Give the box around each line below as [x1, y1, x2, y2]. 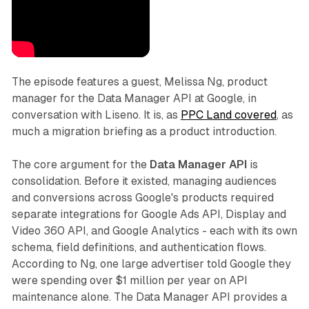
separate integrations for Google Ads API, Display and [11, 208, 286, 221]
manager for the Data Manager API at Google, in [11, 92, 257, 106]
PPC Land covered [180, 108, 277, 122]
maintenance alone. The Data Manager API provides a [11, 290, 287, 304]
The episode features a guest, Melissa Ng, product [11, 75, 268, 89]
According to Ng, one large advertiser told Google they [11, 257, 291, 271]
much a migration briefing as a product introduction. [11, 125, 277, 139]
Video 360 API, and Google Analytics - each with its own [11, 224, 297, 238]
